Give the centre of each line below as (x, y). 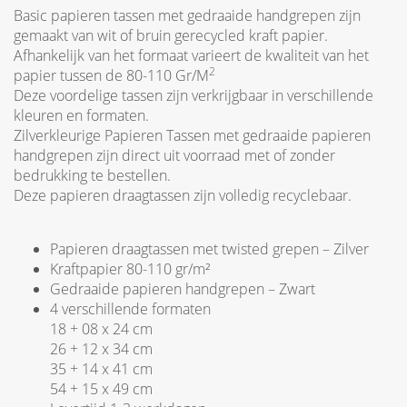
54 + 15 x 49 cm (101, 389)
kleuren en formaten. (81, 115)
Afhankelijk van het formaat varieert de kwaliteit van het (191, 55)
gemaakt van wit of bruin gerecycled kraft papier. (171, 35)
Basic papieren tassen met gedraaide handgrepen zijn (187, 15)
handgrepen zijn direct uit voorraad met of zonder (174, 155)
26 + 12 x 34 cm (101, 349)
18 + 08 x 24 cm (101, 329)
